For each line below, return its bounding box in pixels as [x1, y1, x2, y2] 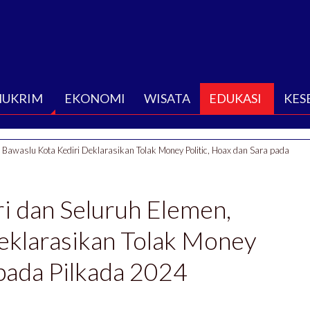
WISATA [144, 90, 190, 106]
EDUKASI [209, 90, 262, 106]
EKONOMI [64, 90, 125, 106]
